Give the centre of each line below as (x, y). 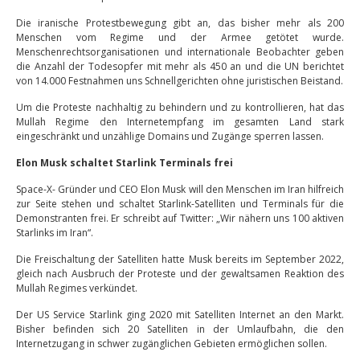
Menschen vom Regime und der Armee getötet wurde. (180, 37)
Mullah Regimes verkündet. (77, 288)
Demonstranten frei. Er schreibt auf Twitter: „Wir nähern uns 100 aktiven (180, 218)
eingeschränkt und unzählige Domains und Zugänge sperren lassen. (170, 136)
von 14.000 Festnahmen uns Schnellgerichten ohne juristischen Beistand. (180, 81)
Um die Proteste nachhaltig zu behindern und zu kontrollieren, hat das (180, 107)
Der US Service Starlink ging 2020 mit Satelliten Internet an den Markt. (180, 315)
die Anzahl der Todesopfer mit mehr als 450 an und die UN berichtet (180, 66)
